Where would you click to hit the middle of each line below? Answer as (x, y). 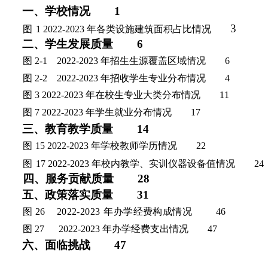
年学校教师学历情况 (134, 146)
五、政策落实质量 (67, 194)
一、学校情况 (56, 11)
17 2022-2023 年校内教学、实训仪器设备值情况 (135, 163)
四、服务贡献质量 (68, 178)
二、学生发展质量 (67, 44)
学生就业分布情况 (133, 112)
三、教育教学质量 (68, 129)
